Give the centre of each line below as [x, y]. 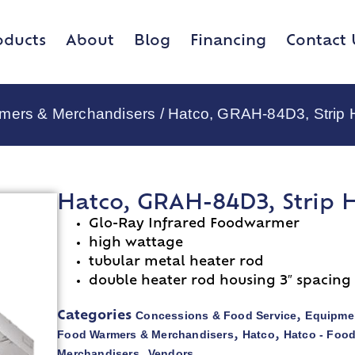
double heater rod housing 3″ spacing [220, 282]
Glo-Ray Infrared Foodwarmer [195, 225]
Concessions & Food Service [216, 316]
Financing [228, 41]
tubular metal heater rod [177, 263]
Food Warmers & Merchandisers [145, 335]
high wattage [136, 244]
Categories [95, 317]
